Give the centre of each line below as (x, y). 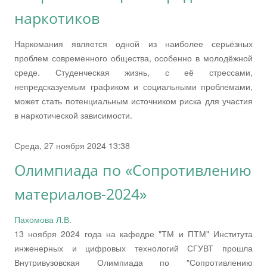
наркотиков (57, 18)
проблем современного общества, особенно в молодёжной (133, 58)
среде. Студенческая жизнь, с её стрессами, (133, 72)
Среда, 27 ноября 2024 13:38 (72, 145)
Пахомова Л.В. (43, 219)
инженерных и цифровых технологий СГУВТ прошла (133, 248)
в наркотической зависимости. (73, 115)
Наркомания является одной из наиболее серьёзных (133, 43)
